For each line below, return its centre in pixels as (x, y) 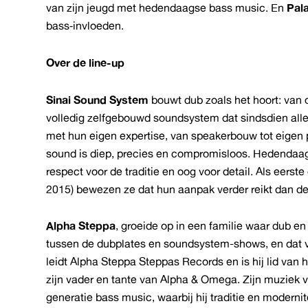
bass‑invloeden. (85, 26)
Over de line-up (86, 62)
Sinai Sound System (99, 99)
